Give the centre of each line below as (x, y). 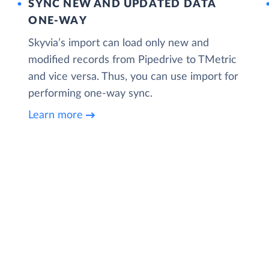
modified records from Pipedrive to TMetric (133, 60)
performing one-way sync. (91, 93)
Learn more (56, 116)
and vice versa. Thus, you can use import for (134, 77)
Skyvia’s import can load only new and (119, 43)
